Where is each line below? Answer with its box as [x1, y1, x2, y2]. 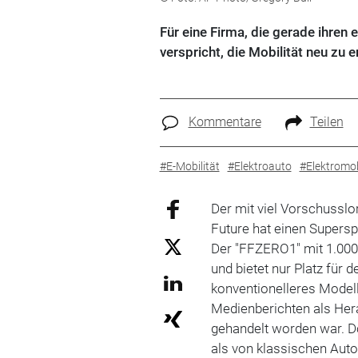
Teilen [309, 114, 344, 129]
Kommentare [188, 114, 261, 129]
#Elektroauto [227, 159, 292, 173]
